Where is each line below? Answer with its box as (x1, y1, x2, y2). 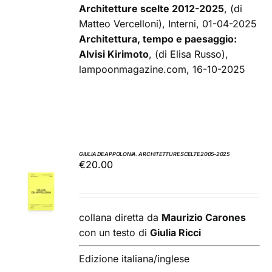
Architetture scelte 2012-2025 (79, 2, 225, 15)
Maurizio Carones (161, 211, 246, 224)
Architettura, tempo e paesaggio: (79, 33, 237, 46)
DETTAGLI (21, 214, 61, 224)
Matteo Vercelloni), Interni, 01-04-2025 (79, 18, 257, 30)
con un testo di (79, 226, 151, 239)
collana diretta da (79, 211, 162, 224)
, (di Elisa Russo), (149, 48, 229, 61)
